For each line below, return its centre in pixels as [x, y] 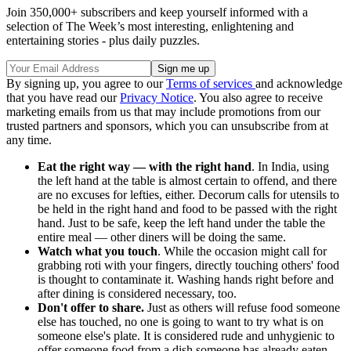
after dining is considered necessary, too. [137, 293]
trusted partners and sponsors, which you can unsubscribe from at [167, 125]
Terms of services [211, 83]
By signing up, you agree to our [86, 83]
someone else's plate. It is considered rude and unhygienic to [186, 335]
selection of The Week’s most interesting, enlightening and [150, 26]
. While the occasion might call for [242, 251]
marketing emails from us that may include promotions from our [163, 111]
